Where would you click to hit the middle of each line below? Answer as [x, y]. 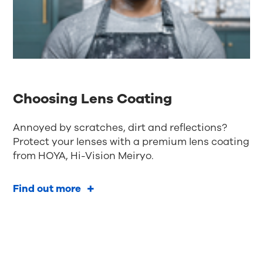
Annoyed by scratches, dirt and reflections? [120, 127]
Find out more [47, 188]
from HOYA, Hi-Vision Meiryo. [83, 156]
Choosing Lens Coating [93, 98]
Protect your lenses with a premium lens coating [131, 141]
